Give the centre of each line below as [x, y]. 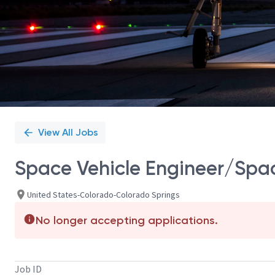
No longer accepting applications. [127, 220]
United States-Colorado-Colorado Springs [103, 194]
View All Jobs [68, 132]
